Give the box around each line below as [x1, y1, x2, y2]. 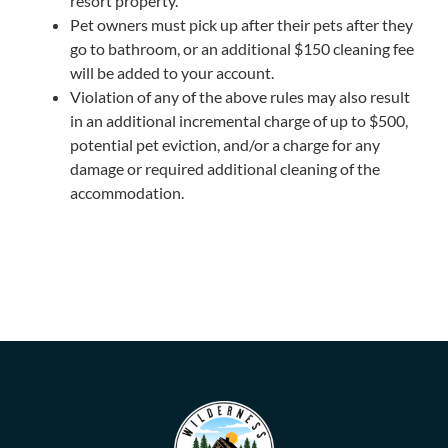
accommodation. [69, 182, 184, 202]
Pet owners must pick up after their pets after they [69, 14, 413, 34]
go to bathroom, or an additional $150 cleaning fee [69, 38, 414, 58]
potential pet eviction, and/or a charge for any [69, 134, 380, 154]
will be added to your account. [69, 62, 274, 82]
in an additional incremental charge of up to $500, [69, 110, 408, 130]
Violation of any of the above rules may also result [69, 86, 410, 106]
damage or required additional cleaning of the [69, 158, 380, 178]
